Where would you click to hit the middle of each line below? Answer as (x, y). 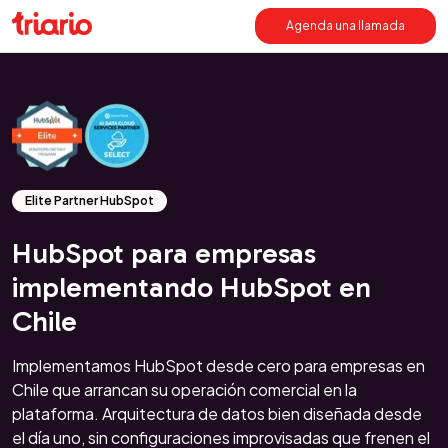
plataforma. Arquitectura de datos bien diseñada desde (217, 413)
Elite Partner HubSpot (89, 200)
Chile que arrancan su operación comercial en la (184, 389)
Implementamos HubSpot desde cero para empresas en (218, 365)
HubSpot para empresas (164, 253)
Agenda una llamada (345, 25)
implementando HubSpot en (191, 287)
